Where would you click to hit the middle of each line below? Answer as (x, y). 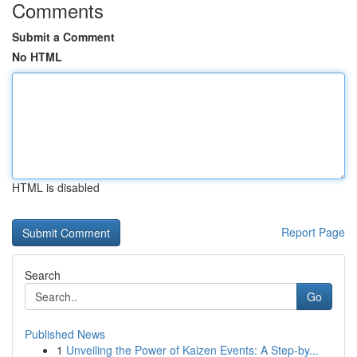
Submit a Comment (63, 37)
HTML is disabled (56, 187)
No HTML (37, 57)
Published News (65, 334)
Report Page (313, 232)
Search (43, 275)
